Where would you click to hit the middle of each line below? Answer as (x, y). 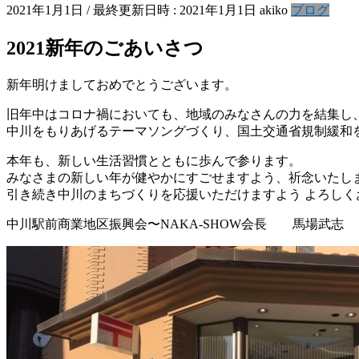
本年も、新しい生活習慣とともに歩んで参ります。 (154, 161)
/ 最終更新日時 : (133, 10)
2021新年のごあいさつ (105, 48)
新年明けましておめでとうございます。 (122, 85)
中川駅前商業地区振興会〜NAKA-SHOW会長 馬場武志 (175, 224)
